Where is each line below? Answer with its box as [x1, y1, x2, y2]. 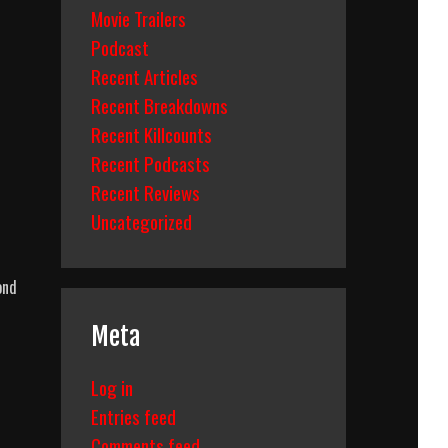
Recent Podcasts [91, 149, 210, 177]
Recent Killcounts [91, 120, 212, 148]
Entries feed [91, 402, 176, 430]
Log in [91, 373, 133, 401]
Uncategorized [91, 207, 192, 235]
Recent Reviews [91, 178, 200, 206]
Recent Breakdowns [91, 91, 228, 119]
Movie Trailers [91, 4, 186, 32]
